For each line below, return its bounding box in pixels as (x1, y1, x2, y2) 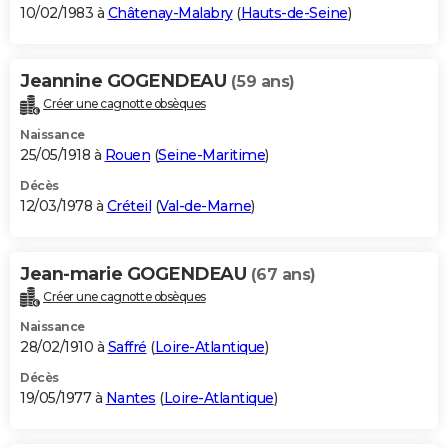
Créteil (106, 196, 151, 215)
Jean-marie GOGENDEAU (20, 262, 251, 285)
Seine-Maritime (158, 145, 265, 164)
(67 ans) (250, 264, 316, 284)
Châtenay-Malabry (107, 3, 233, 22)
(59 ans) (230, 71, 295, 91)
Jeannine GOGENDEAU (20, 69, 231, 92)
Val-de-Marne (159, 196, 251, 215)
